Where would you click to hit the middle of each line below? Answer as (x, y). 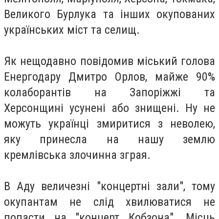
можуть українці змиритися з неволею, (109, 123)
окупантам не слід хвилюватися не (109, 202)
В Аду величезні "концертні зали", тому (109, 186)
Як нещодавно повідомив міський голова (109, 61)
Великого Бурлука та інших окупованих (109, 14)
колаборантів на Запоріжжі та (109, 92)
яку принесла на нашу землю (109, 139)
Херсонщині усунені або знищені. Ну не (109, 108)
